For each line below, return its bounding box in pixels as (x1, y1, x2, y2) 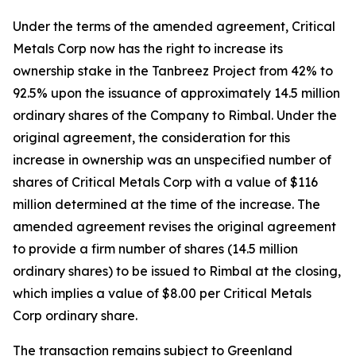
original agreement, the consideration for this (13, 129, 290, 145)
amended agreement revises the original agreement (13, 218, 336, 234)
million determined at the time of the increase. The (13, 195, 320, 212)
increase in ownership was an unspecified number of (13, 151, 331, 168)
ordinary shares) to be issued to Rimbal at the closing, (13, 262, 341, 279)
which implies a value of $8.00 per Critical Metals (13, 284, 311, 301)
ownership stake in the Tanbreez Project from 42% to (13, 62, 333, 79)
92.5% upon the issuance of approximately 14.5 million (13, 84, 340, 101)
